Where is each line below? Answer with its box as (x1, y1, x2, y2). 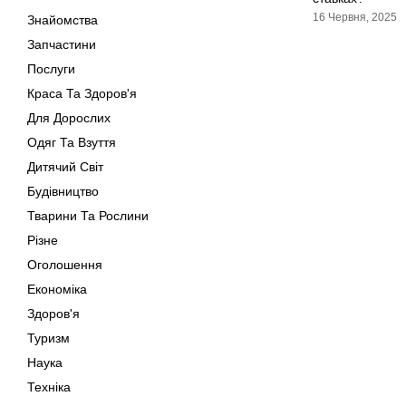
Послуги (27, 62, 75, 76)
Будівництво (27, 184, 99, 198)
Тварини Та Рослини (27, 208, 149, 223)
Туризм (27, 331, 70, 345)
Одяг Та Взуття (27, 135, 116, 150)
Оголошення (27, 257, 102, 272)
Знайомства (27, 13, 98, 27)
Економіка (27, 282, 87, 296)
